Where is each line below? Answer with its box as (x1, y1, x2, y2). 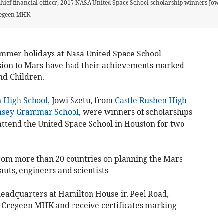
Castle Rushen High (114, 95, 187, 105)
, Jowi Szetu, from (47, 95, 115, 105)
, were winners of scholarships (78, 107, 192, 117)
